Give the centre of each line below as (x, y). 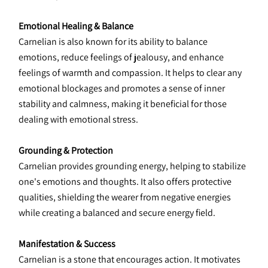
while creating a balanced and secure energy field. (117, 213)
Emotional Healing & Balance (76, 26)
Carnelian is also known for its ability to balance (113, 42)
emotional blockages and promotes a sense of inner (122, 88)
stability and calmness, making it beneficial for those (123, 104)
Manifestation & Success (67, 244)
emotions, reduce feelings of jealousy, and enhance (121, 57)
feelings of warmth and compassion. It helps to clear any (130, 73)
